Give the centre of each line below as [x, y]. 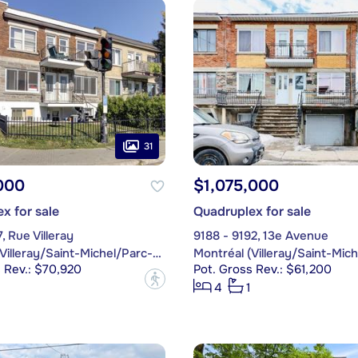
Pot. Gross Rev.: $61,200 [262, 270]
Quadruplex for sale [252, 212]
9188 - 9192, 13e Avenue [261, 236]
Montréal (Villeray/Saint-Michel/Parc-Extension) [157, 254]
